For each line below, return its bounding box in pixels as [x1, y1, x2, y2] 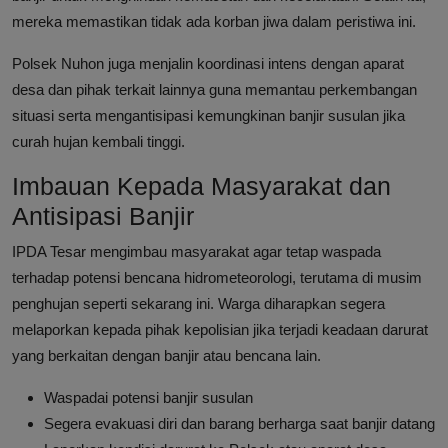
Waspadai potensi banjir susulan [44, 389, 253, 407]
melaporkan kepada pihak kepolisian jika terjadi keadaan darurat [12, 321, 428, 339]
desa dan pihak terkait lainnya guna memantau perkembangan [12, 81, 417, 99]
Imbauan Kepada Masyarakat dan [12, 172, 391, 201]
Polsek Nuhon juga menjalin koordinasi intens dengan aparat [12, 55, 404, 73]
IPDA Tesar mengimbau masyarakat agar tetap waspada [12, 243, 381, 261]
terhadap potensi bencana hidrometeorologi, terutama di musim [12, 269, 422, 287]
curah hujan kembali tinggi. [12, 133, 185, 151]
